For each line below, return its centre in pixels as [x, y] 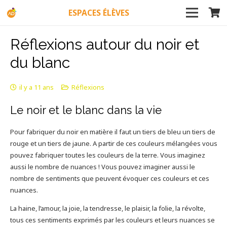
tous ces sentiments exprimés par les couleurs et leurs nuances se [112, 220]
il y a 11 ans [36, 87]
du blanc [40, 62]
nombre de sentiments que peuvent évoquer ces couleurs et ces [109, 178]
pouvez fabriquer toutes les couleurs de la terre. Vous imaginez [107, 155]
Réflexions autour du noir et [105, 44]
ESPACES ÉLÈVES [99, 13]
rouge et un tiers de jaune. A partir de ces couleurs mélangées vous [113, 143]
